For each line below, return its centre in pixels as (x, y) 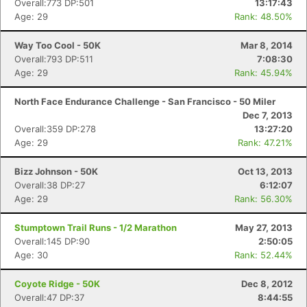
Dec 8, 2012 (267, 284)
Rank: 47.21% (265, 143)
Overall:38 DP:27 (50, 185)
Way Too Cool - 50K (58, 45)
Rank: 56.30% (263, 199)
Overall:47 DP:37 (49, 297)
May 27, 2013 (264, 228)
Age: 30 (31, 255)
